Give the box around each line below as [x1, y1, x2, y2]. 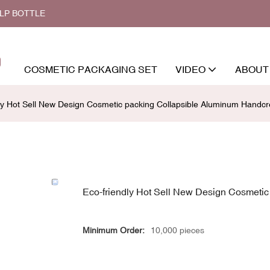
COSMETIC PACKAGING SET [24, 63, 157, 75]
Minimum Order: [83, 225, 145, 235]
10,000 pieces [151, 225, 204, 235]
